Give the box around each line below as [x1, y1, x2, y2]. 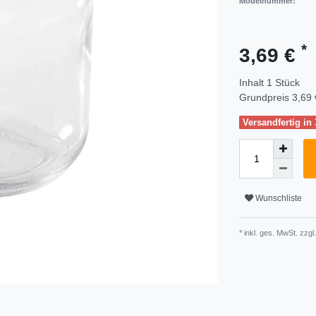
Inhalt [239, 76, 267, 88]
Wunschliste [255, 193, 302, 203]
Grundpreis [239, 91, 292, 103]
